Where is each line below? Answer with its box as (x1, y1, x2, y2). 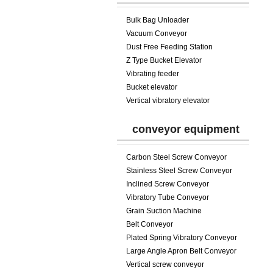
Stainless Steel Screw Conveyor (126, 166, 232, 175)
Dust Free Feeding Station (126, 43, 213, 51)
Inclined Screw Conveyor (126, 180, 209, 188)
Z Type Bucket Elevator (126, 56, 202, 65)
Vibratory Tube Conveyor (126, 193, 209, 202)
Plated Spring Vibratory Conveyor (126, 233, 237, 242)
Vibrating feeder (126, 69, 179, 78)
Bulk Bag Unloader (126, 16, 189, 24)
